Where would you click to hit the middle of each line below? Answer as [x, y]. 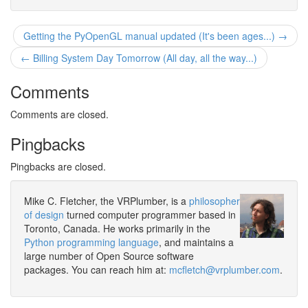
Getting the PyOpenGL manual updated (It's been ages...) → [155, 36]
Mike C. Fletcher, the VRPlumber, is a [107, 201]
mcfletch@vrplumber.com [224, 269]
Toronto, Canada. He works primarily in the [117, 228]
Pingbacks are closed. [58, 166]
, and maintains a [196, 242]
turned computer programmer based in [150, 214]
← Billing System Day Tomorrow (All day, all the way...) [139, 58]
